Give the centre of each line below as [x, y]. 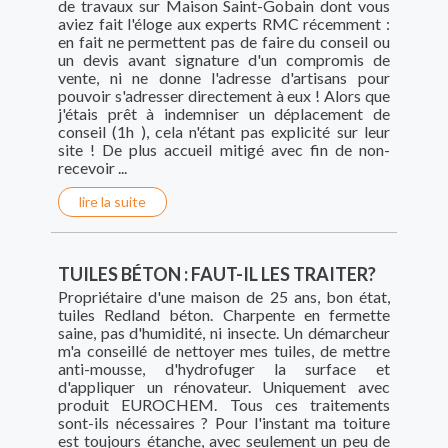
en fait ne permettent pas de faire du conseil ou [224, 42]
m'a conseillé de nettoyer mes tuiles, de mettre [224, 351]
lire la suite [113, 202]
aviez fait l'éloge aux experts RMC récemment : [224, 24]
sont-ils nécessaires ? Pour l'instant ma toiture [224, 423]
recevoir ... [96, 168]
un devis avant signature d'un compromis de [224, 60]
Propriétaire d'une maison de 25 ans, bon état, [224, 297]
